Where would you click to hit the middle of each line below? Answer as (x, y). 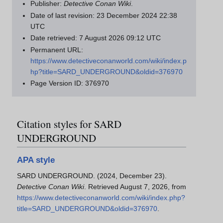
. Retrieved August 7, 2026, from (135, 187)
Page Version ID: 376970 (70, 83)
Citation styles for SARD (69, 124)
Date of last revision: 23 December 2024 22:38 (104, 15)
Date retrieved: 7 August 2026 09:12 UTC (96, 38)
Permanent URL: (57, 50)
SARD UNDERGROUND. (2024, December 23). (92, 176)
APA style (36, 160)
